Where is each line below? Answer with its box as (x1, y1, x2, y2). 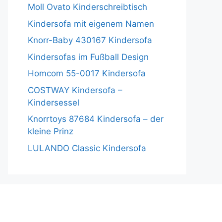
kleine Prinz (28, 126, 73, 136)
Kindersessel (28, 97, 79, 108)
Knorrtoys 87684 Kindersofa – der (28, 114, 164, 124)
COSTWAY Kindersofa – (28, 85, 122, 95)
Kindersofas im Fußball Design (28, 52, 149, 62)
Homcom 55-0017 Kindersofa (28, 68, 146, 78)
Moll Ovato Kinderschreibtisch (28, 2, 147, 12)
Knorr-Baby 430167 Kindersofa (28, 35, 152, 45)
